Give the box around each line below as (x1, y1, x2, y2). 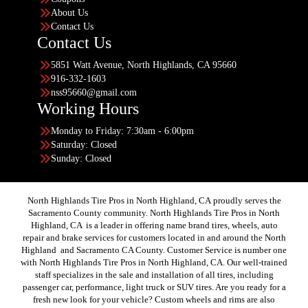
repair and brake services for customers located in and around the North (22, 232, 286, 243)
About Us (51, 7, 88, 18)
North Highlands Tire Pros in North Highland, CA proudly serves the (27, 195, 281, 206)
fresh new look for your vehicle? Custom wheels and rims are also (33, 294, 275, 305)
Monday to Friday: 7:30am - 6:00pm (51, 125, 194, 136)
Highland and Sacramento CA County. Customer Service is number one (21, 244, 287, 255)
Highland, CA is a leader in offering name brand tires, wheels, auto (30, 219, 278, 230)
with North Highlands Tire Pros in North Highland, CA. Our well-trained (21, 256, 287, 267)
